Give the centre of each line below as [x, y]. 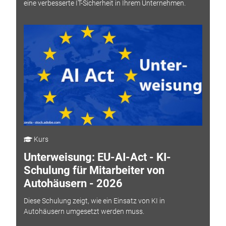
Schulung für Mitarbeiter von [94, 171]
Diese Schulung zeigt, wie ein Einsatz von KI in [94, 201]
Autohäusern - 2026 [73, 184]
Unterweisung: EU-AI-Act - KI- [97, 157]
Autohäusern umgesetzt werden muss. [84, 211]
